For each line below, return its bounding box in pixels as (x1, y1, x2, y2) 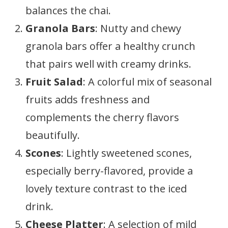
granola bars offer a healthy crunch (25, 39, 195, 53)
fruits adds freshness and (25, 93, 150, 106)
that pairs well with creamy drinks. (25, 57, 191, 71)
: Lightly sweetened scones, (61, 146, 192, 160)
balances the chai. (25, 4, 111, 17)
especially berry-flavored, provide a (25, 164, 193, 178)
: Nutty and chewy (95, 21, 181, 35)
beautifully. (25, 128, 80, 142)
